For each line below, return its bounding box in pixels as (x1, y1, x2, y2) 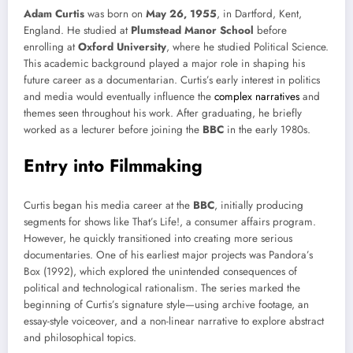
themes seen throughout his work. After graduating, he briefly (24, 106, 302, 121)
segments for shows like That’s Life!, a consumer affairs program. (24, 214, 316, 229)
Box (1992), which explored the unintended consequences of (24, 263, 297, 279)
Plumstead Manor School (131, 23, 254, 39)
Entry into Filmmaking (24, 153, 203, 179)
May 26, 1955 (146, 6, 217, 22)
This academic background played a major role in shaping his (24, 56, 305, 72)
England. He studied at (24, 23, 131, 39)
